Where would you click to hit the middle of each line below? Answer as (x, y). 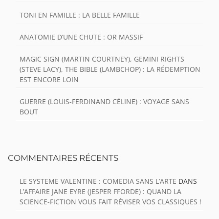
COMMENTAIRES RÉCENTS (63, 158)
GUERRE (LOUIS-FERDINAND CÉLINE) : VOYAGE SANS (104, 101)
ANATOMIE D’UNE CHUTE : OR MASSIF (81, 37)
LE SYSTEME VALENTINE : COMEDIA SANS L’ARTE (98, 181)
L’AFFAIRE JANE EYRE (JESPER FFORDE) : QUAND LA (100, 191)
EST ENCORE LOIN (49, 79)
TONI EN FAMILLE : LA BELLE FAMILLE (80, 15)
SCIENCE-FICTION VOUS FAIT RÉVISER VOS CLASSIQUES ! (110, 201)
